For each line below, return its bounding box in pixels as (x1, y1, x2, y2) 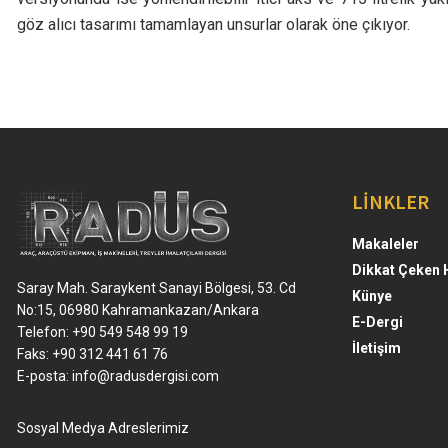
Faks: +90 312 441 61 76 (17, 345, 168, 362)
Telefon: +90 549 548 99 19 (17, 323, 188, 340)
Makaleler (352, 235, 419, 252)
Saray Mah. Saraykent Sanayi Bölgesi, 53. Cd (17, 279, 296, 296)
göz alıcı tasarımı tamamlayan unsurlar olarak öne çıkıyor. (17, 14, 410, 34)
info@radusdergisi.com (72, 367, 219, 384)
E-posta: (17, 367, 72, 384)
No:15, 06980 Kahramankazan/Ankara (17, 301, 259, 318)
